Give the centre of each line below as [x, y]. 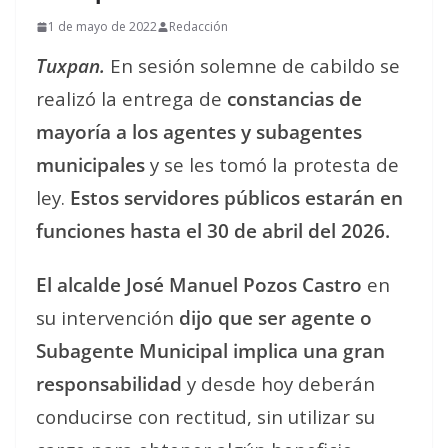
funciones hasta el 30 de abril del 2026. [213, 230]
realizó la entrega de [131, 98]
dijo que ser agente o [275, 317]
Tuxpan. [70, 65]
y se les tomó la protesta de [272, 164]
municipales [90, 164]
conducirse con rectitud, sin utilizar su [205, 416]
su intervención [107, 317]
